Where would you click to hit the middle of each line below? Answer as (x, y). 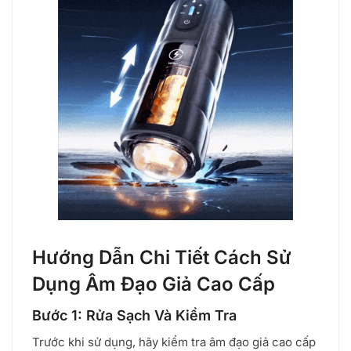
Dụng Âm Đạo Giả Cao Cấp (154, 284)
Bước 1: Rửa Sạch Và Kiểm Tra (134, 315)
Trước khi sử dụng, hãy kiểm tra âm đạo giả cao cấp (174, 342)
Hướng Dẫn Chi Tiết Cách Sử (162, 257)
